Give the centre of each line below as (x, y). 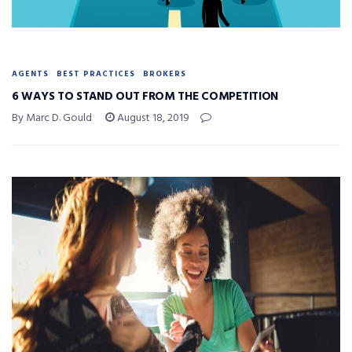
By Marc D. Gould (52, 118)
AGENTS (30, 73)
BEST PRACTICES (96, 73)
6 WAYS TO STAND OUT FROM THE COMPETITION (145, 96)
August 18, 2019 (152, 118)
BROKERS (165, 73)
